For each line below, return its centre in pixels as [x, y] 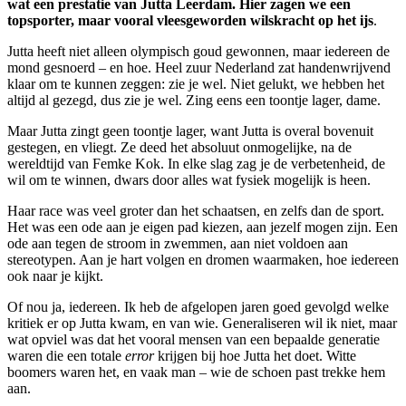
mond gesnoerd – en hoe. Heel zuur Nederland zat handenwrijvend [199, 67]
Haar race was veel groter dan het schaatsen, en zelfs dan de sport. [196, 210]
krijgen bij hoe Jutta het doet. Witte [255, 355]
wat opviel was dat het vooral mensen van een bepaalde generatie [193, 339]
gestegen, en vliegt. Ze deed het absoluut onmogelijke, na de [179, 147]
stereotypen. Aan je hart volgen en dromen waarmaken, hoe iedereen [203, 259]
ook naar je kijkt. [55, 275]
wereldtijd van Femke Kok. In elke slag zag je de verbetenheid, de [196, 163]
